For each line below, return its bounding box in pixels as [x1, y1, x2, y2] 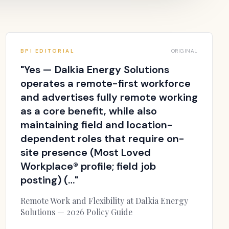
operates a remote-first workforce [20, 77, 191, 90]
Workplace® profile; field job [20, 159, 156, 173]
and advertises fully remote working [20, 90, 198, 104]
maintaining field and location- [20, 118, 173, 131]
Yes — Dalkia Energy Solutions [24, 63, 169, 76]
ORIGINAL [171, 48, 198, 54]
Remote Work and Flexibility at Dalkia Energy [20, 195, 188, 206]
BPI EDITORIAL [20, 48, 75, 54]
